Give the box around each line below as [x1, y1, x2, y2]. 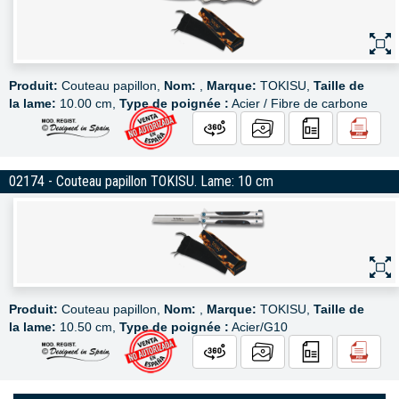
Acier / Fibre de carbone [229, 96, 368, 110]
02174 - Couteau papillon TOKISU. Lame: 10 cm [9, 173, 273, 190]
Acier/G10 [229, 320, 288, 334]
